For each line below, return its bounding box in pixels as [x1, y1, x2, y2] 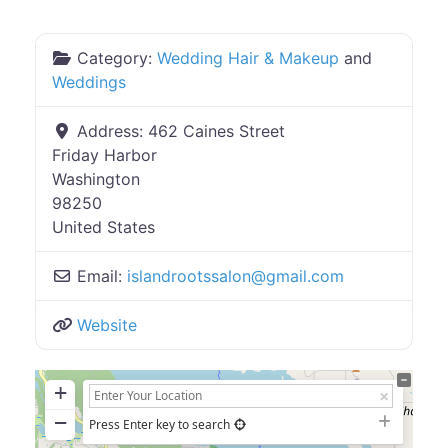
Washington [52, 169, 140, 190]
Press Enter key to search [89, 416, 230, 434]
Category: [77, 48, 157, 69]
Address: [77, 121, 148, 142]
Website [77, 315, 137, 336]
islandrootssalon [127, 266, 251, 287]
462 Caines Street [148, 121, 285, 142]
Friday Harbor [52, 145, 157, 166]
